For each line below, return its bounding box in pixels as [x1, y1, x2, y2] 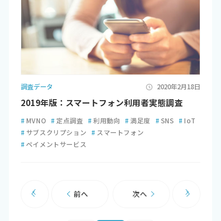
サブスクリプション [26, 127, 87, 137]
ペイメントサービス [26, 139, 87, 149]
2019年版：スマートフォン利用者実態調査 [20, 96, 183, 109]
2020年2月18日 [157, 82, 201, 92]
